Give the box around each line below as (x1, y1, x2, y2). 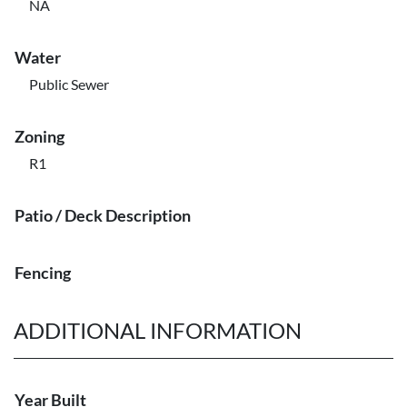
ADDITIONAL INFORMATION (14, 317, 302, 343)
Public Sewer (29, 75, 109, 93)
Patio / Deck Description (15, 205, 191, 225)
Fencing (15, 263, 71, 283)
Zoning (15, 126, 65, 146)
